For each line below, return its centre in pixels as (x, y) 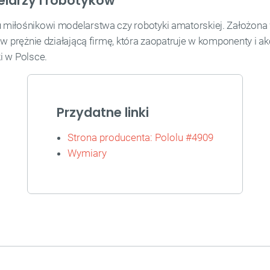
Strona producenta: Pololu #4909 (140, 137)
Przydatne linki (103, 112)
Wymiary (87, 153)
